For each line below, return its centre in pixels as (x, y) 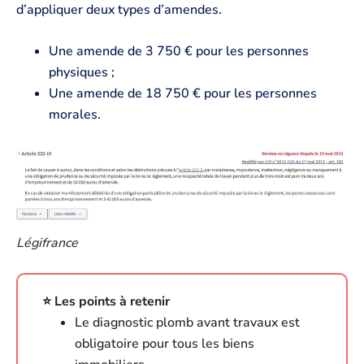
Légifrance (47, 243)
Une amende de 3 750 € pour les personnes (179, 52)
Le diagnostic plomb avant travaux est (187, 322)
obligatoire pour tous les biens (165, 343)
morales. (75, 115)
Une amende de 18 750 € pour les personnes (183, 94)
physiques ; (82, 73)
